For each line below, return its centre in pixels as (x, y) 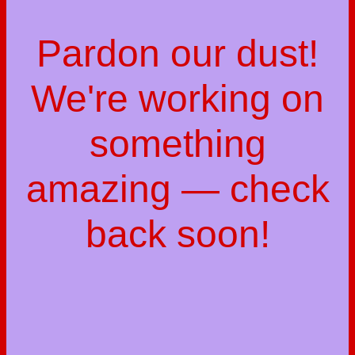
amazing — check (177, 189)
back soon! (177, 234)
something (177, 143)
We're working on (177, 98)
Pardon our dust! (177, 53)
